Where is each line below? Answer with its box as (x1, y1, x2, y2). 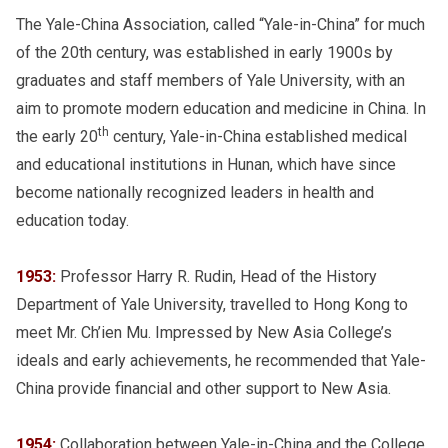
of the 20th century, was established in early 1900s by (16, 42, 393, 62)
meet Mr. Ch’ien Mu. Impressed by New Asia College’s (16, 322, 392, 342)
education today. (16, 210, 129, 230)
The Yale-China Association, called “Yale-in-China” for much (16, 14, 425, 34)
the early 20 (16, 126, 98, 146)
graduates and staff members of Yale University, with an (16, 70, 405, 90)
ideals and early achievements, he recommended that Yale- (16, 350, 426, 370)
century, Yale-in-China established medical (109, 126, 407, 146)
